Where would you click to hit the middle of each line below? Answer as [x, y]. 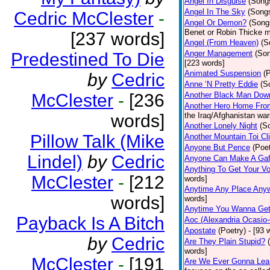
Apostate [200, 231]
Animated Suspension [223, 73]
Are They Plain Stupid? [225, 241]
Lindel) [55, 162]
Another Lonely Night [221, 126]
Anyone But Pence [217, 147]
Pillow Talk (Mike [97, 141]
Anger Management [218, 53]
